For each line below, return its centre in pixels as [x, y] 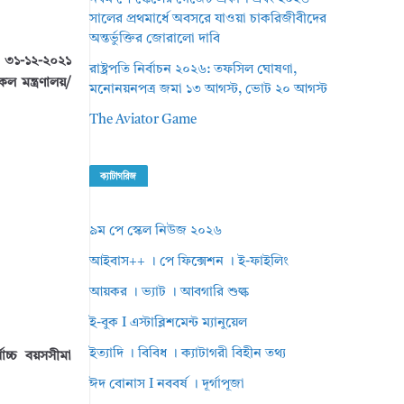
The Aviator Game [143, 120]
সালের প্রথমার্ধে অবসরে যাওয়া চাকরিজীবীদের [208, 19]
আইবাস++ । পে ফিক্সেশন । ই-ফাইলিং [189, 262]
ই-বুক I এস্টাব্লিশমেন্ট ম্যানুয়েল [169, 323]
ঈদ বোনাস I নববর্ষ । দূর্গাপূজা [167, 385]
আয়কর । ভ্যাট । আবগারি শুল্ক [170, 293]
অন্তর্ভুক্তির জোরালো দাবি [155, 39]
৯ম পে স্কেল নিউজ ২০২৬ [156, 231]
